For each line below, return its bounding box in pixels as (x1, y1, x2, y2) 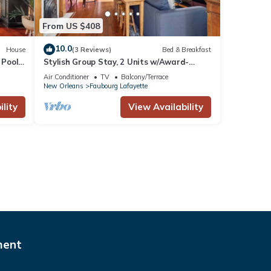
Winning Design (43, 68, 105, 78)
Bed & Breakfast (162, 45, 211, 54)
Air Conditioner (43, 73, 89, 82)
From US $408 (42, 20, 100, 31)
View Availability (128, 101, 203, 113)
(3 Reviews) (71, 45, 111, 54)
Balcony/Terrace (120, 73, 168, 82)
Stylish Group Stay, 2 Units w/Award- (43, 57, 189, 67)
